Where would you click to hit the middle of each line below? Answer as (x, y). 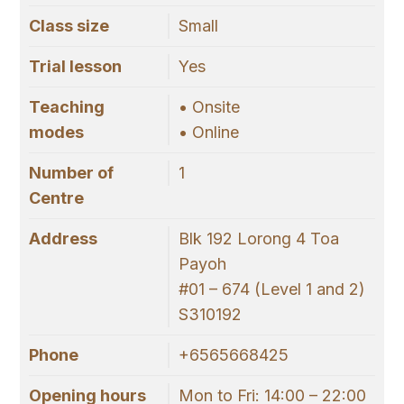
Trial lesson (75, 67)
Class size (69, 26)
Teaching (67, 107)
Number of (71, 173)
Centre (56, 198)
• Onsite (209, 107)
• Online (208, 133)
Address (63, 239)
